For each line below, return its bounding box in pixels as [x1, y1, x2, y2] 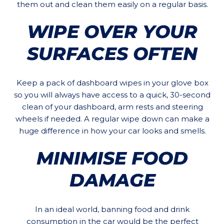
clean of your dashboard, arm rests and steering [21, 102, 203, 112]
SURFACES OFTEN [27, 42, 197, 65]
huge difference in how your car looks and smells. [18, 126, 206, 136]
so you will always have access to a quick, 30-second [14, 90, 210, 100]
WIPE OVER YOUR [27, 20, 197, 43]
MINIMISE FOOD [36, 147, 188, 169]
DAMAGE [69, 169, 155, 191]
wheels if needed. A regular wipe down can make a [15, 114, 209, 124]
